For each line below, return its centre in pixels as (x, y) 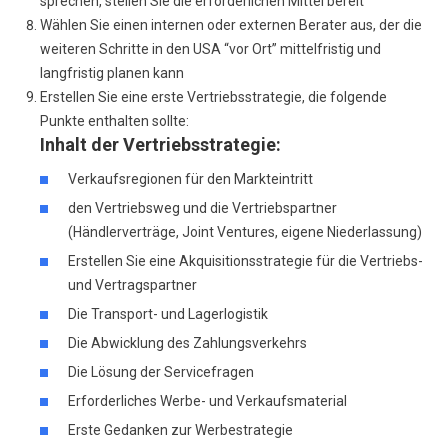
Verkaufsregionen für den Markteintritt (190, 179)
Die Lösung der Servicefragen (161, 372)
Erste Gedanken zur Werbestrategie (180, 430)
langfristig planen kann (112, 73)
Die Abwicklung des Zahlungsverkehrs (187, 343)
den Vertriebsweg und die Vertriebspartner (202, 208)
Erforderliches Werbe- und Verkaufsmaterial (207, 401)
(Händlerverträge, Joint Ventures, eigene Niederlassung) (245, 232)
